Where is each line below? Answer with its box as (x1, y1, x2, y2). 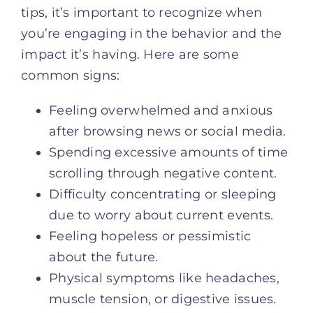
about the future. (49, 249, 159, 265)
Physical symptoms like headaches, (49, 270, 279, 286)
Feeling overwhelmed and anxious (49, 102, 273, 118)
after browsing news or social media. (49, 123, 286, 139)
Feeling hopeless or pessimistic (49, 228, 252, 244)
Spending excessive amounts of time (49, 144, 289, 160)
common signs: (21, 67, 120, 83)
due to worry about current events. (49, 207, 274, 223)
